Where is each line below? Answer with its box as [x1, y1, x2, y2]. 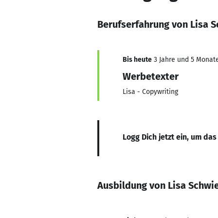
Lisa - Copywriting [123, 88, 178, 96]
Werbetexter [123, 71, 179, 82]
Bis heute [123, 55, 152, 64]
